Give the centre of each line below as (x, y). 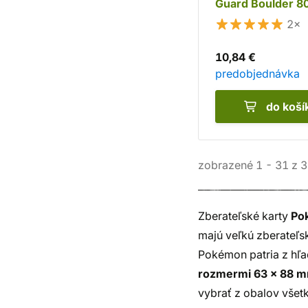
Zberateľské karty (244, 216)
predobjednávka (257, 74)
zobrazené (227, 165)
